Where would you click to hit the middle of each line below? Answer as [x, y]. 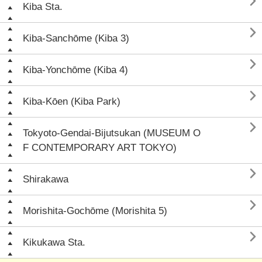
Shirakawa [46, 179]
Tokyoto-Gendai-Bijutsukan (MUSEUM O [112, 133]
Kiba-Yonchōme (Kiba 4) [75, 70]
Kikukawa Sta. [54, 242]
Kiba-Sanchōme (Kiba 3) [76, 38]
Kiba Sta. [43, 7]
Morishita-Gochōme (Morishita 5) [95, 211]
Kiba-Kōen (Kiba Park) [72, 101]
